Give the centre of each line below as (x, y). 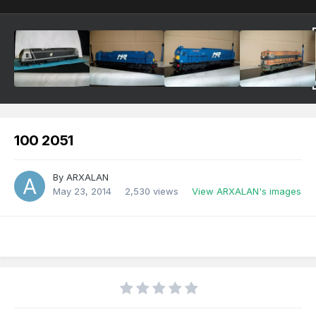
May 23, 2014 (82, 192)
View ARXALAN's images (247, 192)
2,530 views (152, 192)
